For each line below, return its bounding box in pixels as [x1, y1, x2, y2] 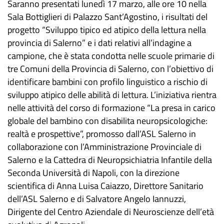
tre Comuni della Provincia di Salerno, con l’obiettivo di [7, 62, 213, 76]
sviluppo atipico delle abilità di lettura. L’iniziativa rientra [7, 88, 216, 102]
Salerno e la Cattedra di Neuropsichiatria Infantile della [7, 153, 212, 167]
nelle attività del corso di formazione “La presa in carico [7, 101, 215, 115]
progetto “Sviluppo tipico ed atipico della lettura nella [7, 23, 206, 37]
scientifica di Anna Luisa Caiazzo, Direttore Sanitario [7, 179, 203, 193]
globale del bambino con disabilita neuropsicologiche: [7, 114, 207, 128]
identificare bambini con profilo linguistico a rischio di [7, 75, 207, 89]
